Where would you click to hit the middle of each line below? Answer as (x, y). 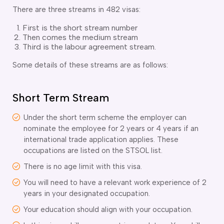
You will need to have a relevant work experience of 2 (115, 182)
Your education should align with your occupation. (108, 209)
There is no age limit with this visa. (83, 166)
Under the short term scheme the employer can (105, 117)
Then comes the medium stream (80, 37)
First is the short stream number (80, 27)
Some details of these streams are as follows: (90, 65)
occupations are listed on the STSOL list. (93, 150)
